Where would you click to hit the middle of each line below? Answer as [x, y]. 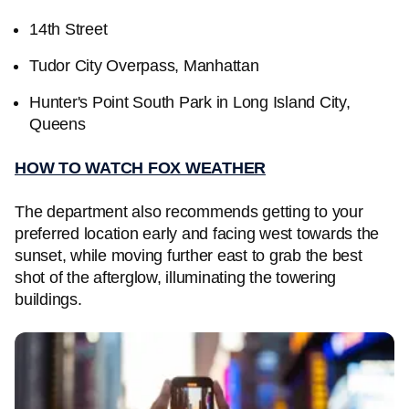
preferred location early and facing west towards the [197, 234]
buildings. [48, 299]
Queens [58, 124]
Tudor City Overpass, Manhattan [144, 66]
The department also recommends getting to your [189, 212]
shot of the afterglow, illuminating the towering [175, 278]
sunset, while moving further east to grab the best [189, 256]
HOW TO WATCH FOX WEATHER [140, 168]
